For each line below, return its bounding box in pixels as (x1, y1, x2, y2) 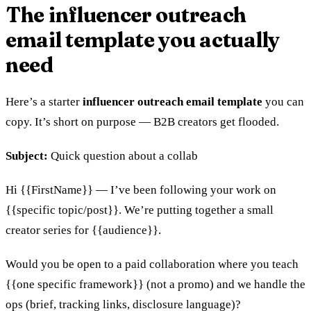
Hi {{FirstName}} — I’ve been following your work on (6, 183, 276, 196)
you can (262, 94, 304, 108)
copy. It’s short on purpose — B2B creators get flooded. (6, 115, 279, 128)
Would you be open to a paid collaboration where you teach (6, 257, 299, 271)
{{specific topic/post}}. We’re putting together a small (6, 203, 274, 217)
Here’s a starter (6, 94, 83, 108)
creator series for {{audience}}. (6, 223, 161, 237)
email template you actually (6, 26, 280, 53)
